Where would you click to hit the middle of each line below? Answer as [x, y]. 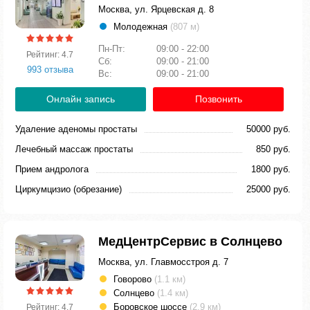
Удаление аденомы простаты [76, 129]
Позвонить [218, 99]
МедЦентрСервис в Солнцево [190, 241]
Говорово [134, 279]
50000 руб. [268, 129]
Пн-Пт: [113, 49]
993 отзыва [50, 69]
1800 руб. [271, 169]
